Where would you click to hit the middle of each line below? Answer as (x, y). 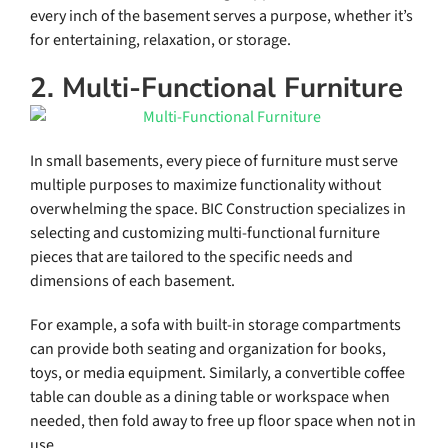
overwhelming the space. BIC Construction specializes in (217, 209)
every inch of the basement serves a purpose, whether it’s (221, 16)
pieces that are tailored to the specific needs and (191, 257)
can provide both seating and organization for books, (207, 349)
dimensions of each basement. (132, 281)
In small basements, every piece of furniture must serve (213, 161)
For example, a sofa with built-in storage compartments (215, 325)
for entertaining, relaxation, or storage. (160, 40)
